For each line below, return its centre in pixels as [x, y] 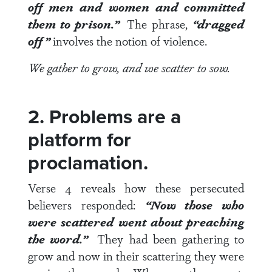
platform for [80, 140]
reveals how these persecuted [158, 188]
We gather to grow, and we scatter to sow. [129, 67]
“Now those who [194, 205]
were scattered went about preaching [136, 222]
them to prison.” [78, 24]
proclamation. [90, 163]
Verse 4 [50, 188]
